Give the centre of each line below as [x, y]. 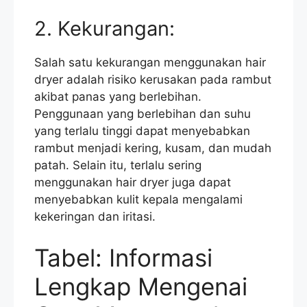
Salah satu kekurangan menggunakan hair [150, 63]
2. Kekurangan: [105, 29]
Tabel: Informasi [123, 257]
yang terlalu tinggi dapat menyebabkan [142, 131]
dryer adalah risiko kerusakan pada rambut [153, 80]
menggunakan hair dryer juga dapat [133, 183]
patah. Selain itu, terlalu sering [118, 165]
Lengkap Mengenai [141, 286]
